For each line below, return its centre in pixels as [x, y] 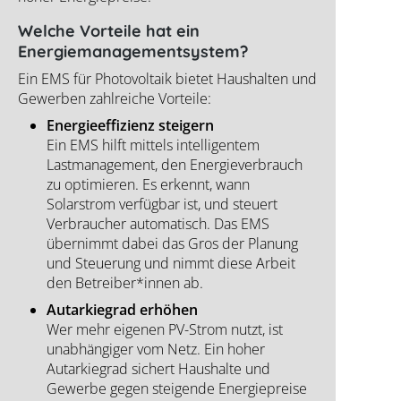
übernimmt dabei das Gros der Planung [172, 244]
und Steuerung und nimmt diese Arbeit [171, 264]
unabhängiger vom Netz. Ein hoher [156, 350]
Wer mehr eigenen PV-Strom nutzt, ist [165, 330]
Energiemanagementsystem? [133, 52]
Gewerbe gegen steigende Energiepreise [177, 389]
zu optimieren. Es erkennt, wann [148, 185]
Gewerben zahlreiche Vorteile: [115, 99]
